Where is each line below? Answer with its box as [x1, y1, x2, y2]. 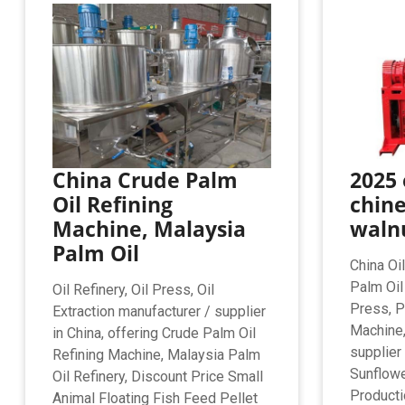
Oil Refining [52, 189, 174, 219]
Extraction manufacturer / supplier [52, 302, 267, 320]
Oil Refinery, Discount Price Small [52, 367, 264, 385]
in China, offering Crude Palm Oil [52, 324, 257, 342]
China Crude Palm [52, 165, 239, 194]
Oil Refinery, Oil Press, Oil [52, 280, 215, 298]
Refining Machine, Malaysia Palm [52, 345, 261, 363]
